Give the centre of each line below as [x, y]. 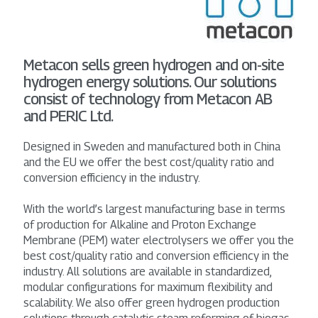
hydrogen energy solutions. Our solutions [150, 82]
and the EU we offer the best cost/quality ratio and [149, 162]
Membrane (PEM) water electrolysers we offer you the [159, 240]
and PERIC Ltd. [68, 116]
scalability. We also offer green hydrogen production [152, 302]
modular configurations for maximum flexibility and [148, 287]
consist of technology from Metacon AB [148, 99]
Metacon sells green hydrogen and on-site [154, 65]
